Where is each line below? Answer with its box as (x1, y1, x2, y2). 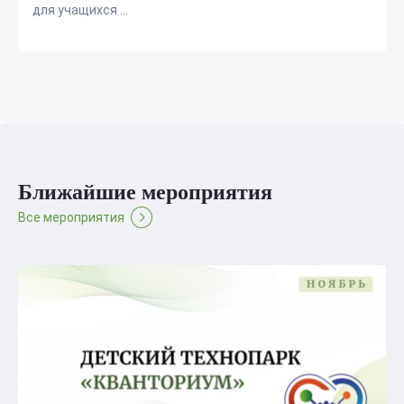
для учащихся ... (32, 3, 128, 17)
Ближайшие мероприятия (18, 180, 272, 204)
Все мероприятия (18, 210, 124, 225)
